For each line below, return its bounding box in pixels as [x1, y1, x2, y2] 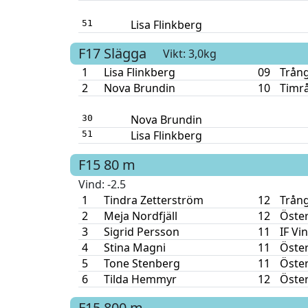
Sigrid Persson [103, 223, 179, 239]
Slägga [104, 44, 146, 63]
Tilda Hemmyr [103, 271, 177, 287]
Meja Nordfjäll [103, 208, 177, 223]
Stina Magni [103, 239, 166, 255]
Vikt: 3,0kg [163, 45, 217, 61]
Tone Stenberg [103, 255, 180, 271]
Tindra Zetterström [103, 192, 203, 208]
